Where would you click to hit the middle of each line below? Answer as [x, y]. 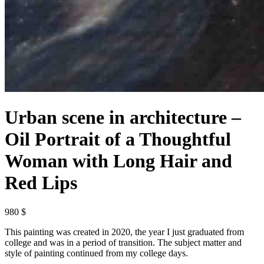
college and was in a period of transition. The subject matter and [123, 242]
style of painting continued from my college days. [96, 253]
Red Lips [41, 183]
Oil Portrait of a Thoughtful [118, 139]
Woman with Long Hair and [118, 161]
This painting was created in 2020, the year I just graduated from [124, 232]
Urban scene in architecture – [123, 118]
